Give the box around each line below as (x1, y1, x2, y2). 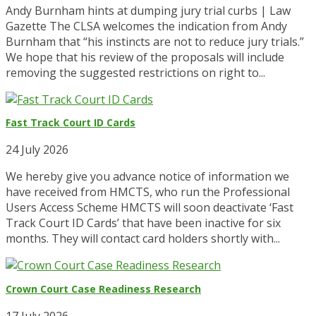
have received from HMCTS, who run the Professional (6, 184, 290, 200)
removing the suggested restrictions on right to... (6, 64, 265, 80)
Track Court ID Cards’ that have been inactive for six (6, 215, 281, 231)
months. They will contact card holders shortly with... (6, 231, 280, 247)
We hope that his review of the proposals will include (6, 49, 284, 65)
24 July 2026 (6, 142, 68, 158)
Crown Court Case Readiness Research (6, 281, 201, 296)
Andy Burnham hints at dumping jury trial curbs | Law (6, 2, 291, 18)
